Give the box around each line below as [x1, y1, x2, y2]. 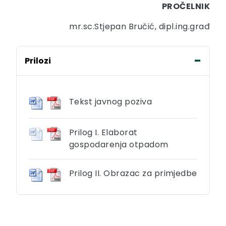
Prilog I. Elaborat [69, 127, 138, 139]
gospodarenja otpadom [69, 139, 168, 151]
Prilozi [25, 54, 51, 67]
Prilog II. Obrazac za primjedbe [69, 167, 197, 180]
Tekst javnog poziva [69, 95, 152, 107]
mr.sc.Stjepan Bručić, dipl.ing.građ [69, 20, 210, 32]
